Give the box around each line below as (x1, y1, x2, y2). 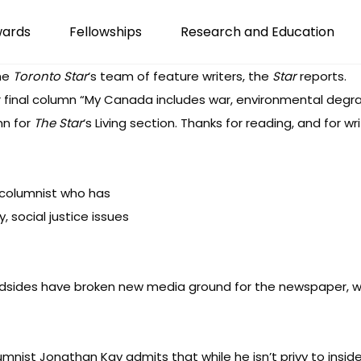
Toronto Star (13, 68, 88, 85)
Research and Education (180, 23, 334, 41)
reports (297, 68, 344, 85)
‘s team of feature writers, (88, 68, 248, 85)
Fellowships (69, 23, 142, 41)
